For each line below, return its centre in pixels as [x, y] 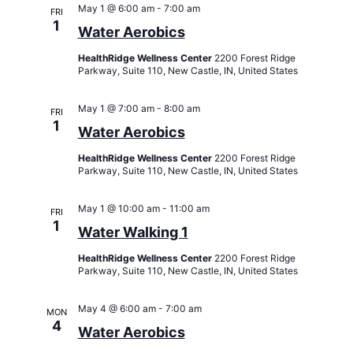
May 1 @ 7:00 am [116, 108]
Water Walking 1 [133, 232]
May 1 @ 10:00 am [119, 208]
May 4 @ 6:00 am [117, 308]
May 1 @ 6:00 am [116, 8]
